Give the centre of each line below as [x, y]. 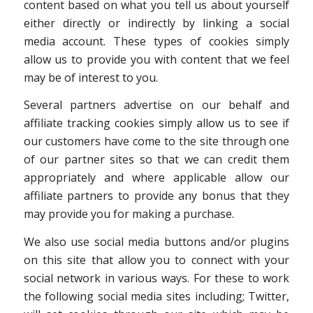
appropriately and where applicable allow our [156, 178]
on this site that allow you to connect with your [156, 260]
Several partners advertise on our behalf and [156, 105]
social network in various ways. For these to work [156, 278]
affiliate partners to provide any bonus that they [156, 196]
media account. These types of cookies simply [156, 41]
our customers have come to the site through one [156, 141]
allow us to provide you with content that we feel [156, 59]
